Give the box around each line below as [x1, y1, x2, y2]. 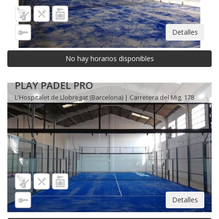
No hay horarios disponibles [65, 54, 154, 64]
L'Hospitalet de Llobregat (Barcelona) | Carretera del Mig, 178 [15, 93, 194, 102]
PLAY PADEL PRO [15, 79, 93, 92]
